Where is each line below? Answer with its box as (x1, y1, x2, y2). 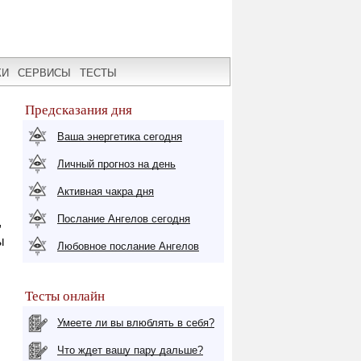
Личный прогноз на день (57, 158, 176, 170)
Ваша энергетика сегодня (57, 131, 182, 143)
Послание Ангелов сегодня (57, 213, 190, 225)
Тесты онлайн (25, 288, 105, 304)
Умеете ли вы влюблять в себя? (57, 317, 214, 329)
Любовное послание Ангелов (57, 240, 199, 252)
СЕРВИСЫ (18, 66, 71, 79)
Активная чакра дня (57, 185, 154, 197)
